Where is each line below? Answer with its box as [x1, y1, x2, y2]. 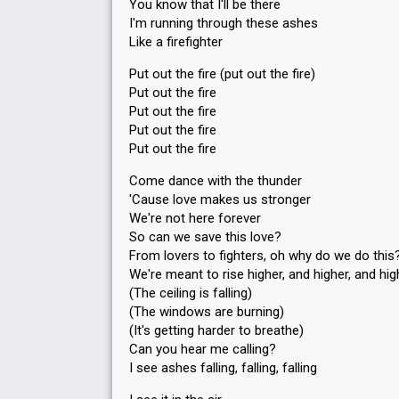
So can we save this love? [129, 229, 281, 245]
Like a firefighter [129, 34, 223, 50]
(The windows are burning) [129, 304, 284, 320]
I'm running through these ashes [129, 15, 318, 31]
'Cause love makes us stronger [129, 191, 311, 208]
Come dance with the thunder [129, 173, 302, 189]
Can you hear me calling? [129, 341, 276, 357]
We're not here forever [129, 210, 261, 226]
